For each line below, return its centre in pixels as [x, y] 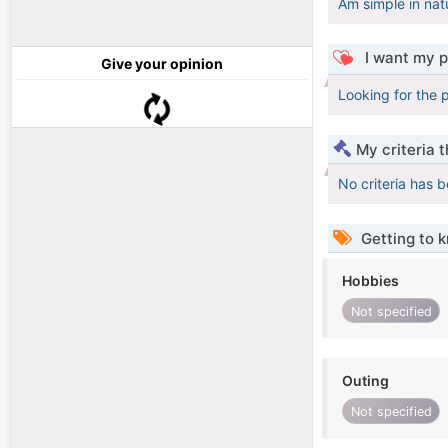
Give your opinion [162, 64]
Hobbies [370, 281]
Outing [365, 381]
